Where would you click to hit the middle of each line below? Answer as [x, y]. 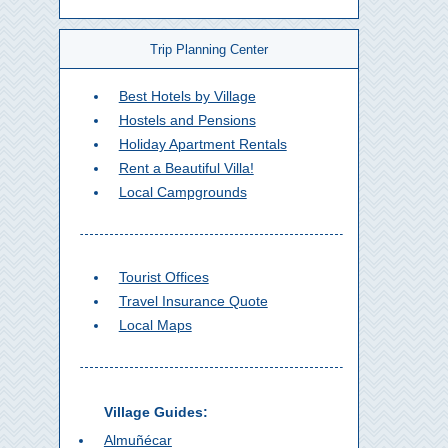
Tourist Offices [163, 277]
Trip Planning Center [208, 49]
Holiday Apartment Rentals [202, 144]
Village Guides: [155, 412]
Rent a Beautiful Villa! [186, 168]
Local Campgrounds [182, 192]
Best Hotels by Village [187, 96]
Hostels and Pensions [187, 120]
